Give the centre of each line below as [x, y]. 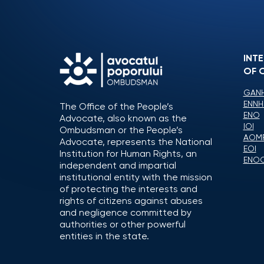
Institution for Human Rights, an [128, 154]
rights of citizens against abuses [131, 201]
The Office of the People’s [116, 107]
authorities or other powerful [123, 225]
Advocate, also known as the [123, 119]
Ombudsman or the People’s [121, 131]
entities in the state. [104, 237]
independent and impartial [118, 166]
